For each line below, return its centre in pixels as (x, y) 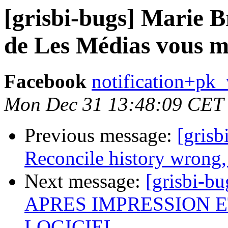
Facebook (45, 81)
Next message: (85, 181)
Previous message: (101, 135)
